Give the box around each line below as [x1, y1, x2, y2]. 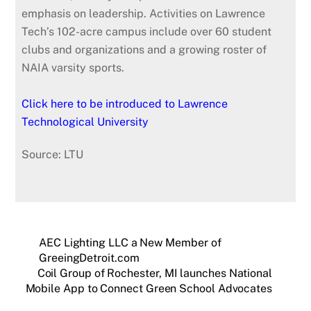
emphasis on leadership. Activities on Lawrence [22, 6, 266, 20]
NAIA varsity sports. [22, 60, 125, 74]
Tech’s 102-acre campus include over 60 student [22, 24, 272, 38]
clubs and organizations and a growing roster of [22, 42, 267, 56]
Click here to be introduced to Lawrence [22, 96, 228, 110]
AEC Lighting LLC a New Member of [39, 236, 221, 250]
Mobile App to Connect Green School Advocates [25, 282, 272, 296]
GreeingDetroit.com [39, 251, 140, 265]
